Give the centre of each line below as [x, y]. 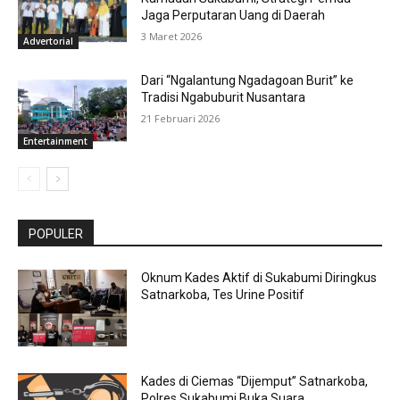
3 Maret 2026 [172, 36]
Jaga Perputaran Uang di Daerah [233, 15]
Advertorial [48, 42]
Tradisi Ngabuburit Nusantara [224, 98]
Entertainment [55, 142]
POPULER [56, 234]
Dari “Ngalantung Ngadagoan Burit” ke [248, 81]
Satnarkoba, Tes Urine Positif [223, 295]
